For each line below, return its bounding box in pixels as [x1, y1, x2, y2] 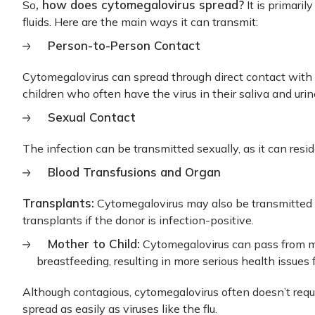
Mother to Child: [48, 236, 140, 251]
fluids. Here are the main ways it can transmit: [22, 15, 258, 29]
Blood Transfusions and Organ [48, 165, 221, 179]
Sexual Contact [48, 110, 136, 124]
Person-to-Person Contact [48, 38, 200, 53]
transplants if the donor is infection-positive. [22, 213, 254, 227]
